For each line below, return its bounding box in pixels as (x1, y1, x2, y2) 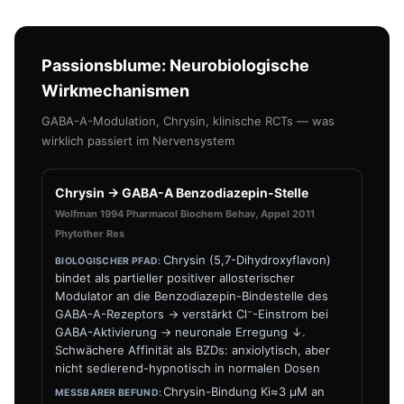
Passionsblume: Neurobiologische (41, 56, 309, 75)
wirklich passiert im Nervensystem (41, 133, 234, 148)
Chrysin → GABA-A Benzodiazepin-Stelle (55, 185, 308, 200)
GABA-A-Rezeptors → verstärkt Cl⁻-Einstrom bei (55, 307, 328, 321)
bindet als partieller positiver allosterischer (55, 271, 295, 285)
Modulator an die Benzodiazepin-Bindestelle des (55, 289, 328, 303)
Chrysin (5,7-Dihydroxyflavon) (162, 252, 331, 267)
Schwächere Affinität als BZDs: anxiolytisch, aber (55, 343, 330, 357)
